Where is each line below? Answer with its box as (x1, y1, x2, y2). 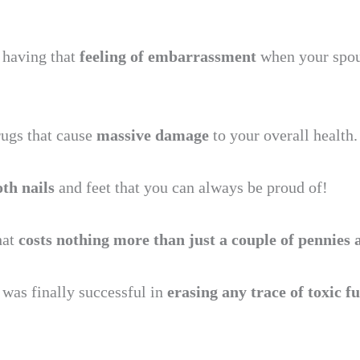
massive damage (96, 126, 209, 144)
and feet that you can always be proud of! (59, 178, 328, 196)
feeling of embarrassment (80, 47, 260, 65)
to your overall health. (209, 126, 358, 144)
